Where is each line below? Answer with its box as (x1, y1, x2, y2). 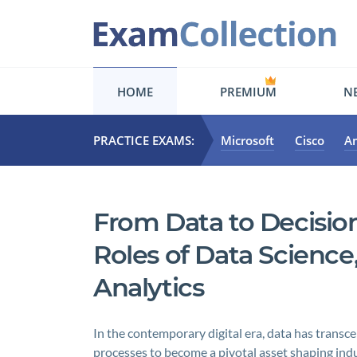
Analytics (93, 272, 204, 303)
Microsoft (221, 132, 274, 148)
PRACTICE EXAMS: (93, 132, 194, 148)
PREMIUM (219, 83, 277, 100)
